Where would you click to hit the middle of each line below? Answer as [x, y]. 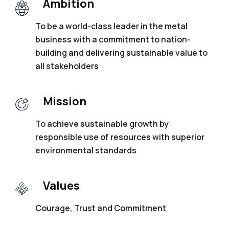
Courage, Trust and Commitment [100, 208]
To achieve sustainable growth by [102, 123]
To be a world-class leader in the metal [111, 26]
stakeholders [72, 66]
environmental [64, 150]
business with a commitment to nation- [113, 39]
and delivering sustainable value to [138, 52]
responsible [59, 137]
